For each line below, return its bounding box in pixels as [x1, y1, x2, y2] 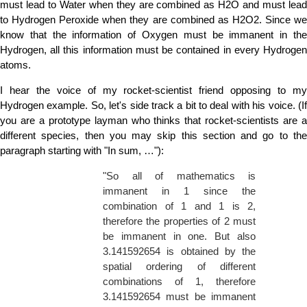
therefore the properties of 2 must [103, 215, 256, 228]
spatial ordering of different [103, 260, 256, 273]
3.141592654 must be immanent [103, 291, 256, 303]
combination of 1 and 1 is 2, [103, 200, 256, 212]
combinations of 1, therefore [103, 275, 256, 288]
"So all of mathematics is [103, 170, 256, 182]
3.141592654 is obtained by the [103, 245, 256, 258]
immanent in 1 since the [103, 185, 256, 197]
